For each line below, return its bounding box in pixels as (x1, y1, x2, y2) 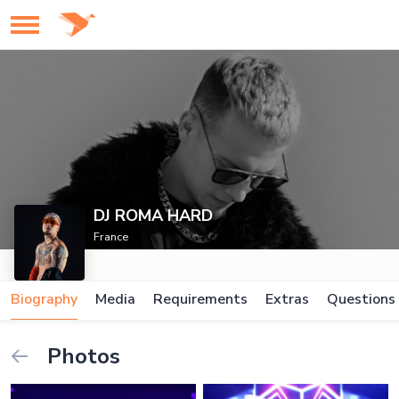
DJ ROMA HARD (94, 205, 214, 226)
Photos (42, 342, 120, 370)
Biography (11, 289, 77, 309)
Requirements (153, 289, 248, 309)
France (94, 229, 129, 245)
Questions (327, 289, 395, 309)
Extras (265, 289, 309, 309)
